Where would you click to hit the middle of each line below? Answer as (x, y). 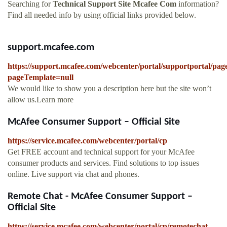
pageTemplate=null (41, 78)
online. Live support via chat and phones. (73, 174)
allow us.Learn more (41, 100)
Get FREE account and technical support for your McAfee (101, 152)
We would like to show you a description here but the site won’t (109, 89)
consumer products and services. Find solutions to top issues (103, 163)
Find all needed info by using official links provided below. (102, 15)
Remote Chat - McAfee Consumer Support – (100, 197)
